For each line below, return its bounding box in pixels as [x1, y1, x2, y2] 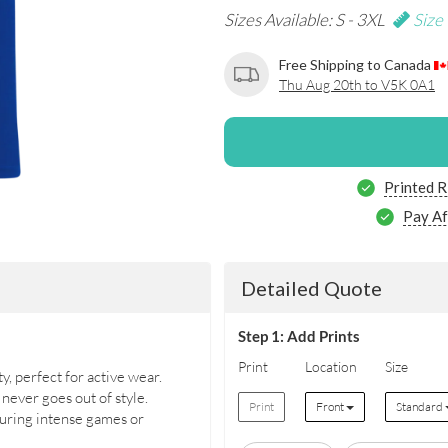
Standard [395, 398, 445, 414]
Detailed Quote [241, 276, 382, 300]
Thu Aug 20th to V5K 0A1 [279, 75, 435, 93]
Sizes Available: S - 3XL [224, 9, 388, 30]
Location [304, 357, 357, 375]
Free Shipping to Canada [279, 55, 434, 73]
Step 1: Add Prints [237, 326, 360, 345]
